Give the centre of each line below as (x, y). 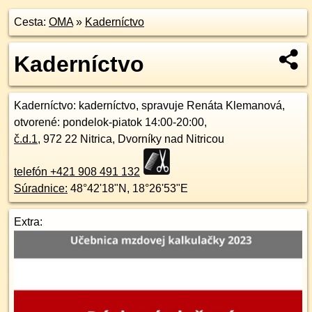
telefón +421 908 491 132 (77, 172)
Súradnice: (41, 188)
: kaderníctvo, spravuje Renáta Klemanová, (179, 106)
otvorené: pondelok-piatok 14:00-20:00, (110, 122)
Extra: (28, 222)
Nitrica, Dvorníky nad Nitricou (152, 139)
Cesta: (31, 22)
